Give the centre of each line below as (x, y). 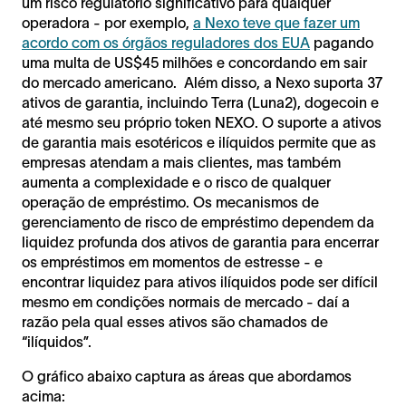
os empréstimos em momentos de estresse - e (172, 261)
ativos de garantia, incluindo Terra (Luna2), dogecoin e (200, 102)
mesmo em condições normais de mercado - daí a (186, 301)
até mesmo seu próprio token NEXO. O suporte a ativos (202, 122)
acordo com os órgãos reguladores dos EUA (166, 42)
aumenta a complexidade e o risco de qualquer (176, 182)
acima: (43, 396)
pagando (342, 42)
